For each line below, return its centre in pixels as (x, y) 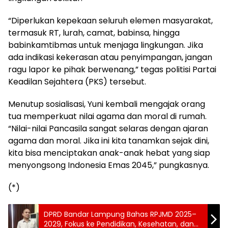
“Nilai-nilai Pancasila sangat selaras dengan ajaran (108, 129)
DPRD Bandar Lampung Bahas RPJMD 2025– (120, 215)
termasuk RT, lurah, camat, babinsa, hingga (94, 33)
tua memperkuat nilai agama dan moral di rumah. (107, 117)
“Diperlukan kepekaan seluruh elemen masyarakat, (110, 21)
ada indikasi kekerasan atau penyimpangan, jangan (110, 58)
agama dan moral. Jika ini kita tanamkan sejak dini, (109, 141)
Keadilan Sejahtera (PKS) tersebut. (77, 82)
